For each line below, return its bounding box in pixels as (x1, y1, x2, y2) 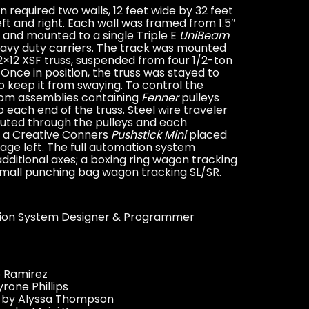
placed (186, 127, 227, 143)
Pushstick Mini (110, 127, 186, 143)
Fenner (141, 90, 179, 106)
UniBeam (179, 28, 229, 43)
